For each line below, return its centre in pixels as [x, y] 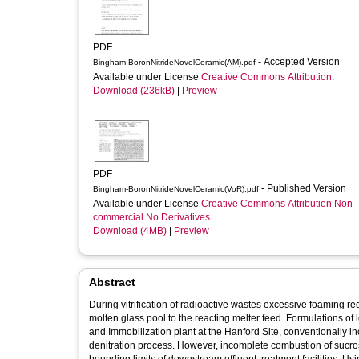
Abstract [112, 282]
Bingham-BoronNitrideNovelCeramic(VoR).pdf [176, 189]
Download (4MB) [130, 231]
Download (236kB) [134, 91]
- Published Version [305, 188]
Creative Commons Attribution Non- [278, 204]
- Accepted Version [300, 62]
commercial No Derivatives [151, 217]
